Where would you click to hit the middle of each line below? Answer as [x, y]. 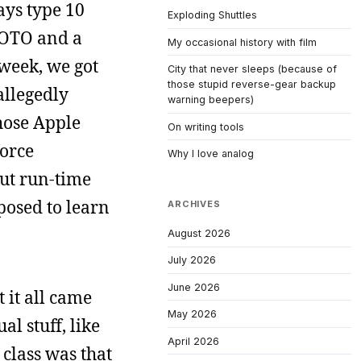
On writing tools [206, 127]
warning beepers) [211, 100]
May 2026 [192, 314]
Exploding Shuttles [212, 15]
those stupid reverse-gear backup [252, 85]
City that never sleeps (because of [252, 69]
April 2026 [193, 341]
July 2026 [192, 260]
